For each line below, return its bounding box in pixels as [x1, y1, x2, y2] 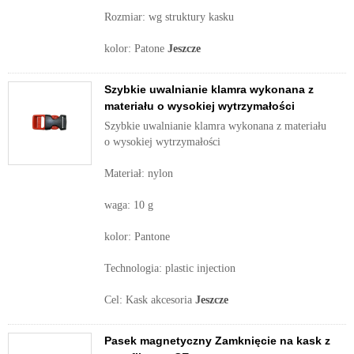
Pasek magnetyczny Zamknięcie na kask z [104, 334, 330, 347]
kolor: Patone [104, 43, 168, 55]
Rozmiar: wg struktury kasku [104, 11, 234, 23]
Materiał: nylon [104, 168, 173, 179]
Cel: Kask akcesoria [104, 294, 195, 306]
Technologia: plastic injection [104, 262, 235, 274]
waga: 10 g [104, 199, 153, 211]
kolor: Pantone [104, 231, 170, 243]
